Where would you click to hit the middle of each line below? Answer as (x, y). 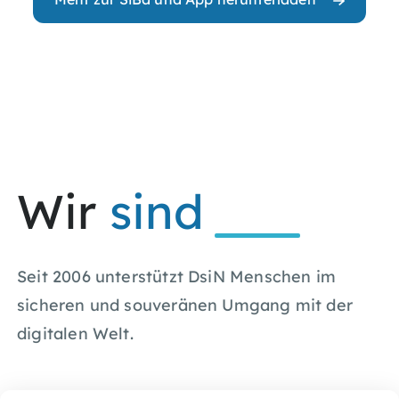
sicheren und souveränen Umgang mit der (185, 305)
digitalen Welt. (75, 333)
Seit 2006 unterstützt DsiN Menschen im (176, 276)
